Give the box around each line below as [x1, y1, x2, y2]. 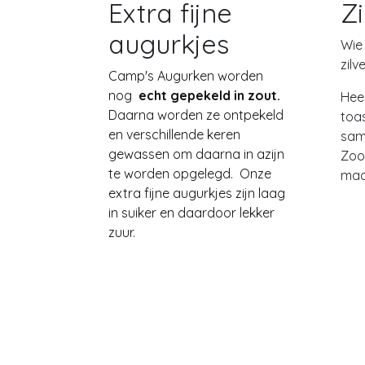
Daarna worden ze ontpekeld [108, 107, 284, 123]
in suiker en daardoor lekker [108, 204, 275, 221]
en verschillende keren [108, 126, 240, 143]
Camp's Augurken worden [108, 68, 263, 84]
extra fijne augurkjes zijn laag [108, 185, 285, 201]
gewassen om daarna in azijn [108, 146, 284, 162]
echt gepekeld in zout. [139, 87, 284, 103]
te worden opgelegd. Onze [108, 165, 271, 182]
